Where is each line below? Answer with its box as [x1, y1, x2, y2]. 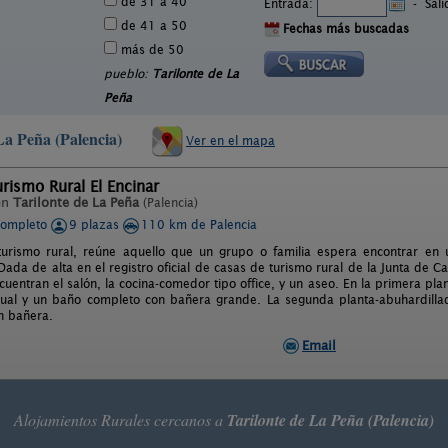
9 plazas [69, 217, 123, 232]
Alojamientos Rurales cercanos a [14, 409, 227, 430]
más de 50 [117, 42, 184, 57]
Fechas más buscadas [283, 21, 409, 36]
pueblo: [104, 66, 152, 81]
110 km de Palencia [141, 217, 257, 232]
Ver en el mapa [186, 132, 275, 148]
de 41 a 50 [117, 18, 187, 33]
